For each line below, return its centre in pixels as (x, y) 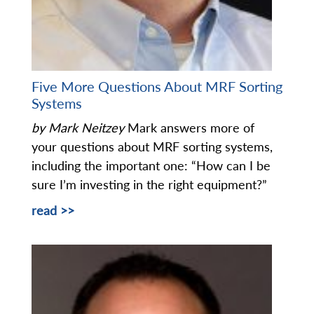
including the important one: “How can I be (151, 166)
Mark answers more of (191, 128)
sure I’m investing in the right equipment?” (151, 185)
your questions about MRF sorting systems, (152, 147)
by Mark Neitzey (80, 128)
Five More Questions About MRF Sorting (157, 87)
